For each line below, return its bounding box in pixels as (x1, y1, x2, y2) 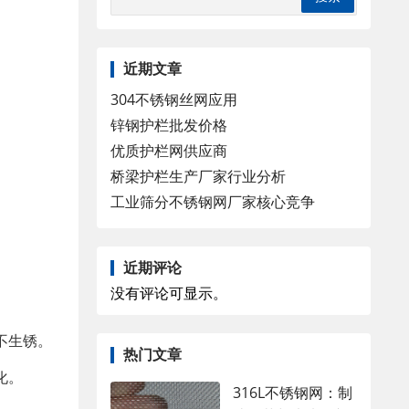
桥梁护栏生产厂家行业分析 (110, 165, 286, 186)
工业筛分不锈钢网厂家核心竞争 (110, 191, 315, 212)
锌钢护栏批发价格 (110, 114, 227, 135)
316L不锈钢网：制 (233, 382, 352, 403)
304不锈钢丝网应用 (110, 89, 237, 110)
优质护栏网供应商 (110, 140, 227, 161)
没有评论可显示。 (110, 283, 227, 304)
